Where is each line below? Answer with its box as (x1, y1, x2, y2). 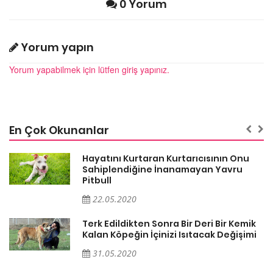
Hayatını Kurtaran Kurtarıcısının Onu (82, 152, 249, 165)
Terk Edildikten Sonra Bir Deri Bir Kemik (82, 218, 256, 230)
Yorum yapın (18, 40, 94, 55)
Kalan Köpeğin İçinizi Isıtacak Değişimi (82, 229, 257, 241)
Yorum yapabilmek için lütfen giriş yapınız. (9, 63, 169, 76)
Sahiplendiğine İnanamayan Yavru (82, 163, 243, 176)
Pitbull (82, 174, 112, 187)
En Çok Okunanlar (9, 122, 109, 138)
